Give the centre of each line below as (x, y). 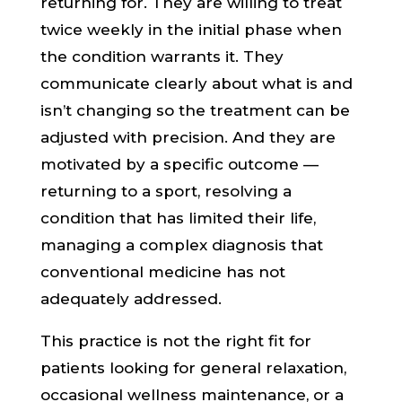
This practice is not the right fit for (175, 341)
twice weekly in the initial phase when (191, 30)
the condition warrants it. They (162, 57)
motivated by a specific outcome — (179, 164)
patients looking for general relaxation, (193, 368)
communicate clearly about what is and (196, 83)
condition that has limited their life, (178, 218)
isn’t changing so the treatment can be (195, 110)
